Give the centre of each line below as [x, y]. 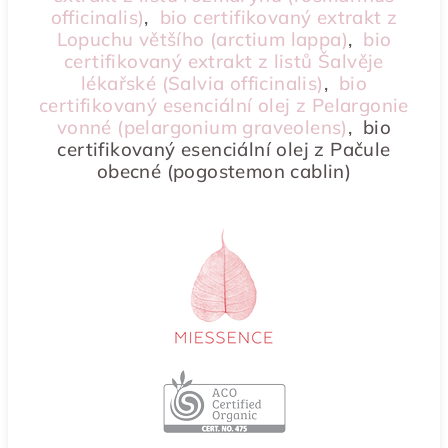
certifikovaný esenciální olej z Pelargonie [224, 105]
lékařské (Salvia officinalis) [202, 83]
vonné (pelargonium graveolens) [202, 127]
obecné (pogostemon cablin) [224, 171]
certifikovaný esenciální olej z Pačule [224, 149]
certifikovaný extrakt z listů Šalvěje [224, 61]
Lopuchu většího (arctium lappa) [202, 39]
